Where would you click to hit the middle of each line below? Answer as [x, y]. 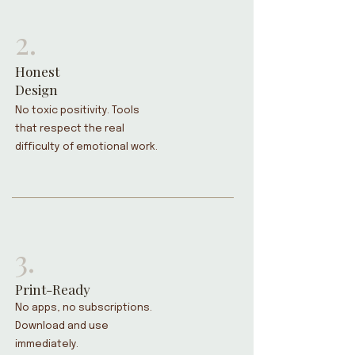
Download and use [62, 326]
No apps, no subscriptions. [84, 308]
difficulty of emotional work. [86, 147]
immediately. [47, 344]
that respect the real [70, 129]
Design [36, 90]
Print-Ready [53, 289]
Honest [37, 71]
